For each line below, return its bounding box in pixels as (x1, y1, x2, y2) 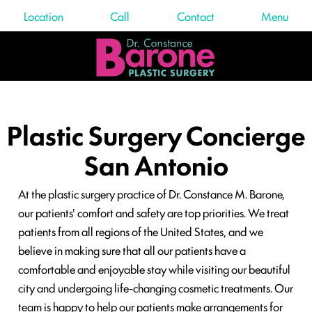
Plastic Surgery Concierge (7, 115, 305, 153)
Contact (176, 7, 214, 24)
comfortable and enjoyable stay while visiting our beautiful (18, 260, 290, 277)
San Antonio (84, 145, 228, 183)
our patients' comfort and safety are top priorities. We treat (18, 204, 289, 221)
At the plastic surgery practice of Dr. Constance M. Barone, (18, 185, 285, 202)
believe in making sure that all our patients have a (18, 242, 246, 258)
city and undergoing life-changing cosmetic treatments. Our (18, 279, 293, 296)
